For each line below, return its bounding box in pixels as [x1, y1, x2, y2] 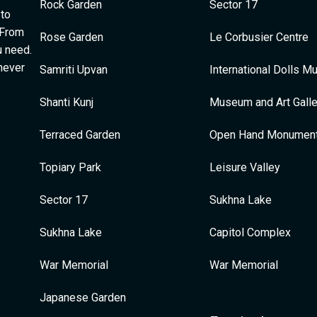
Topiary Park [40, 161, 101, 174]
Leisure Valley [209, 161, 280, 174]
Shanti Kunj [40, 96, 93, 109]
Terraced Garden [40, 128, 120, 142]
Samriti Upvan [40, 63, 108, 76]
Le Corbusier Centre [209, 30, 309, 44]
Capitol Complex [209, 226, 291, 239]
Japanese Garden [40, 291, 126, 304]
